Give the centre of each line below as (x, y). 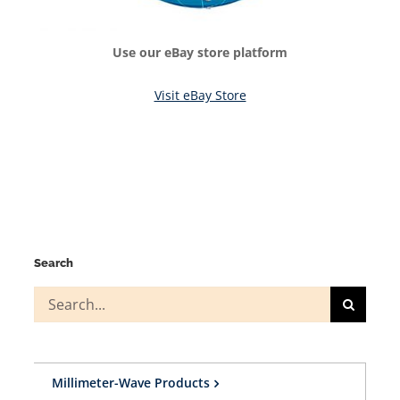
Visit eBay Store (200, 95)
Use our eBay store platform (200, 52)
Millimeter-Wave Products (130, 382)
